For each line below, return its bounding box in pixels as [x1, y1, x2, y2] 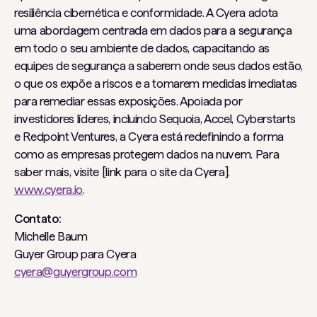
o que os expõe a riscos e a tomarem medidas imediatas [14, 76, 297, 91]
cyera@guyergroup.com [14, 265, 137, 279]
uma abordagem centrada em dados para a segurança [14, 23, 292, 38]
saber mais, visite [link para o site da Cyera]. [14, 165, 231, 179]
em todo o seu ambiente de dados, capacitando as [14, 41, 270, 55]
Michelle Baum [14, 229, 88, 243]
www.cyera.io [14, 183, 83, 197]
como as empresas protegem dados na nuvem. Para [14, 147, 279, 161]
